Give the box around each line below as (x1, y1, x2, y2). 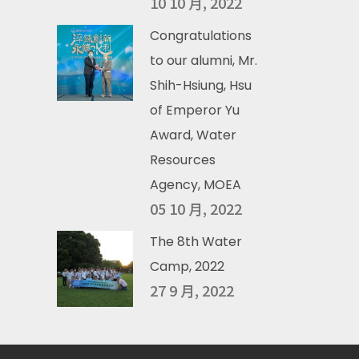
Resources (150, 151, 216, 169)
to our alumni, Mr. (150, 51, 257, 70)
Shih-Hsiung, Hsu (150, 76, 252, 95)
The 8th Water (150, 232, 242, 251)
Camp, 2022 (150, 257, 224, 276)
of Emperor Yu (150, 101, 240, 119)
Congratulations (150, 26, 252, 45)
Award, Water (150, 126, 236, 144)
